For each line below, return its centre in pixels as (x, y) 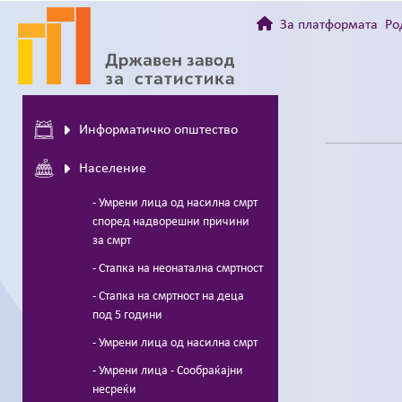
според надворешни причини (171, 222)
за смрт (112, 240)
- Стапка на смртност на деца (168, 296)
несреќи (114, 389)
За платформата (328, 25)
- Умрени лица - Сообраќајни (168, 371)
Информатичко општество (158, 130)
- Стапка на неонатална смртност (178, 268)
